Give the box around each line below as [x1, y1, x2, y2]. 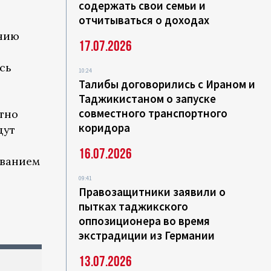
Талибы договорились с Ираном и [79, 77, 256, 92]
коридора [79, 120, 131, 135]
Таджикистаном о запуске [79, 91, 217, 106]
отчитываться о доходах [79, 13, 210, 28]
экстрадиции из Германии [79, 228, 215, 243]
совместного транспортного [79, 106, 228, 121]
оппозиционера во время [79, 214, 211, 229]
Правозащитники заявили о [79, 184, 226, 200]
